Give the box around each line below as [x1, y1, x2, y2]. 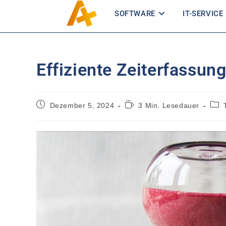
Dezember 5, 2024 [49, 101, 115, 109]
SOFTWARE [115, 9, 155, 18]
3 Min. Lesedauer [138, 101, 200, 109]
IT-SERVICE [183, 9, 223, 18]
